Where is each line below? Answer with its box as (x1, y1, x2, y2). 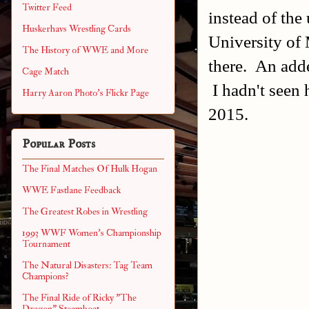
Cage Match (22, 66, 69, 78)
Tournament (22, 237, 70, 250)
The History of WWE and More (22, 44, 148, 57)
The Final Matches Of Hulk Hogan (22, 162, 157, 175)
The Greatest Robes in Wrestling (22, 205, 148, 217)
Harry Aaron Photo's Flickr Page (22, 87, 149, 99)
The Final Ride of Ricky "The (22, 291, 137, 303)
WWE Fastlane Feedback (22, 183, 121, 196)
